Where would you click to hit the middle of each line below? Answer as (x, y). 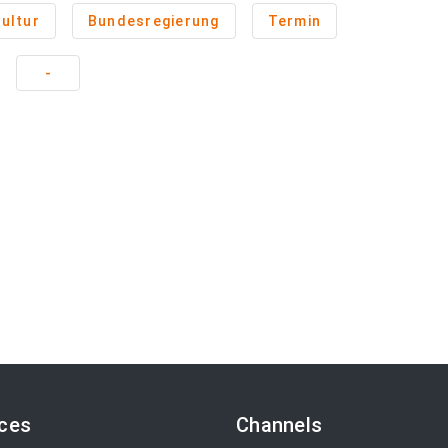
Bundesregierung (153, 21)
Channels (279, 425)
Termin (294, 21)
